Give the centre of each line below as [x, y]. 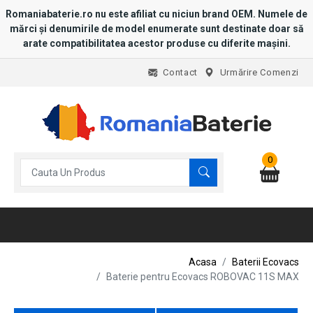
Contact [180, 72]
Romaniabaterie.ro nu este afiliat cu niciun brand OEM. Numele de [156, 14]
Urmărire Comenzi [259, 72]
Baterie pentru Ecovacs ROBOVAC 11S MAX [203, 277]
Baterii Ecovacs [265, 262]
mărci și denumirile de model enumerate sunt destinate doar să [156, 29]
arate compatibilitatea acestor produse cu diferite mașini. [156, 43]
